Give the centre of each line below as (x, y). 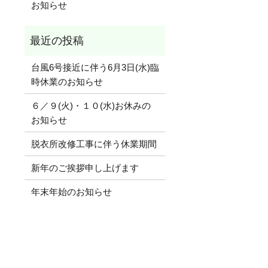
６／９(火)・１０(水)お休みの (91, 105)
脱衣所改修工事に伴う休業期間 (94, 144)
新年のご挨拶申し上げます (85, 167)
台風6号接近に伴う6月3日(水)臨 (95, 67)
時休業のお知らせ (67, 81)
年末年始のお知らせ (71, 191)
